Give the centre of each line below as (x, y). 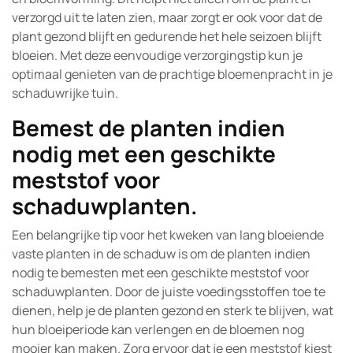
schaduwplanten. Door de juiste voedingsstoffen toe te (169, 292)
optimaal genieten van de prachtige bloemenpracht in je (172, 74)
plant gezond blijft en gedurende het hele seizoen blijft (167, 36)
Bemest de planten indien (149, 128)
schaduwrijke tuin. (65, 93)
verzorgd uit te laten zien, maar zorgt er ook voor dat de (167, 17)
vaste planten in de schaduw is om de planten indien (161, 254)
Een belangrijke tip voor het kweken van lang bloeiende (168, 235)
